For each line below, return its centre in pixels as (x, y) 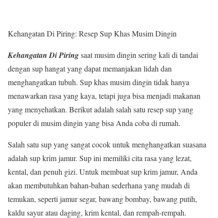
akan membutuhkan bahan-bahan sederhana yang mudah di (99, 185)
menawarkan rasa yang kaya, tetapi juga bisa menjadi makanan (104, 96)
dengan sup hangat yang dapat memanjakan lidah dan (90, 69)
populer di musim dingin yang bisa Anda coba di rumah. (94, 123)
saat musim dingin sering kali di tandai (138, 55)
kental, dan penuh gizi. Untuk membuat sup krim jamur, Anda (103, 172)
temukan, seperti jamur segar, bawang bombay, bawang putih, (102, 199)
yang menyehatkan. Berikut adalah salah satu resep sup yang (100, 109)
